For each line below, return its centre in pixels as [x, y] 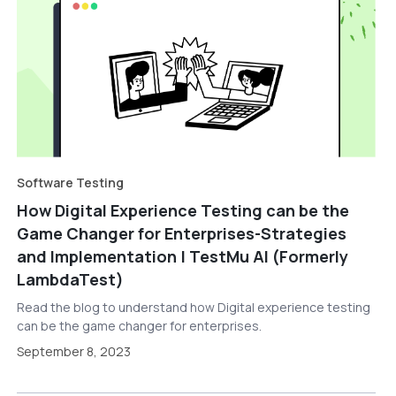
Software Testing [70, 183]
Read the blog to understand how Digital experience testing [193, 308]
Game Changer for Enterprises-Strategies [181, 234]
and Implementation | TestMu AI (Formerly [182, 257]
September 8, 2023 [73, 352]
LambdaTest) [70, 280]
